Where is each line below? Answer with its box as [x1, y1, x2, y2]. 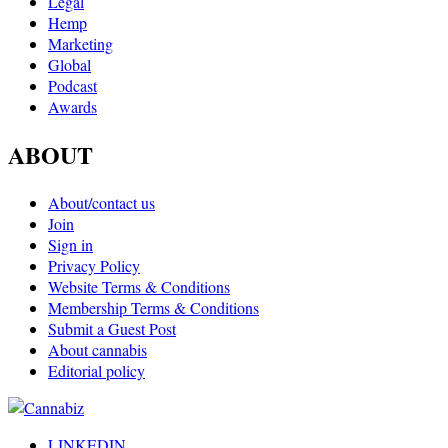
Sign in [48, 234, 93, 256]
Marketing [48, 33, 113, 55]
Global [48, 54, 91, 76]
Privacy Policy [48, 255, 140, 277]
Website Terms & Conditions [48, 276, 230, 298]
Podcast [48, 75, 97, 97]
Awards [48, 96, 97, 118]
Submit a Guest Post [48, 318, 176, 340]
